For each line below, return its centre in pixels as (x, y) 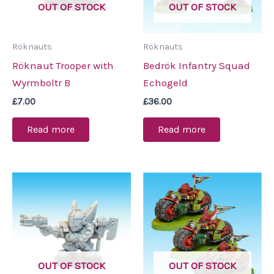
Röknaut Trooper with (63, 65)
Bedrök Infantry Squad (197, 65)
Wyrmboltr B (41, 82)
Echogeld (165, 82)
